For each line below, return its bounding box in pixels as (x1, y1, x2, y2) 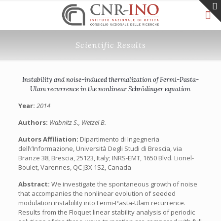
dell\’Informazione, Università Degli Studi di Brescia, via (18, 144, 182, 153)
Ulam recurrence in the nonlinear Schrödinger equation (30, 85, 191, 93)
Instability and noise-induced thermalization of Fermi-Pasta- (22, 75, 199, 84)
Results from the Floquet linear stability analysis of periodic (18, 208, 195, 217)
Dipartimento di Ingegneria (79, 135, 159, 144)
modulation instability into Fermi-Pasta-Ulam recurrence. (18, 198, 185, 207)
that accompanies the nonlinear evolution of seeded (18, 189, 176, 198)
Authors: (18, 118, 49, 127)
